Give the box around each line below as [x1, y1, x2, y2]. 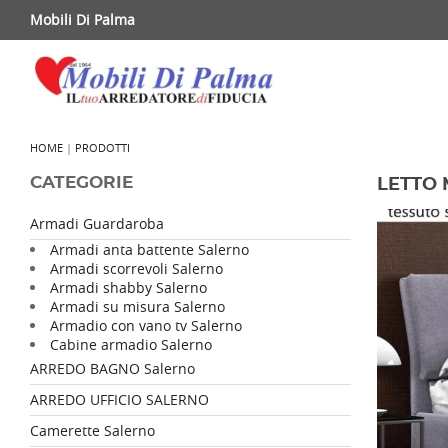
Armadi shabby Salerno [50, 278, 207, 297]
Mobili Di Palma [30, 10, 135, 29]
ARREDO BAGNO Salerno [30, 359, 195, 378]
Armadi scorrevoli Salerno [50, 259, 223, 278]
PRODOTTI [75, 140, 130, 155]
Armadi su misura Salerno [50, 297, 225, 316]
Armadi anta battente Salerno [50, 240, 249, 259]
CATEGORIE [30, 175, 133, 191]
